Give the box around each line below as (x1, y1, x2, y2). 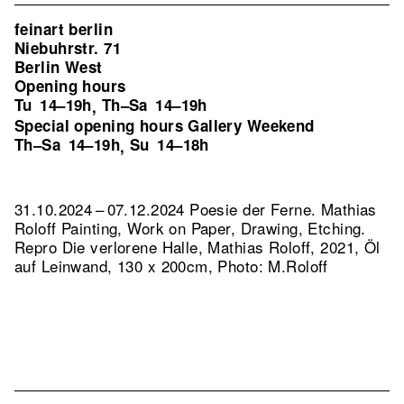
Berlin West (14, 56, 103, 78)
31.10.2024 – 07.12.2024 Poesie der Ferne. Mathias (14, 197, 377, 220)
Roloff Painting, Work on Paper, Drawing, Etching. (14, 216, 366, 239)
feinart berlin (14, 18, 113, 40)
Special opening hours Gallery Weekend (14, 115, 315, 136)
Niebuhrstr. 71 (14, 37, 121, 59)
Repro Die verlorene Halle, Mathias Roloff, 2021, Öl (14, 235, 381, 258)
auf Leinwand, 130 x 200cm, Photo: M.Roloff (14, 254, 328, 277)
